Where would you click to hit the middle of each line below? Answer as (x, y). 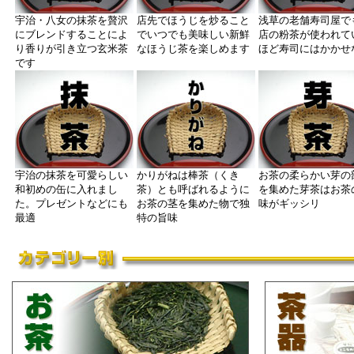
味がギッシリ (289, 203)
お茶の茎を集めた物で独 (193, 203)
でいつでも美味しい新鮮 (193, 34)
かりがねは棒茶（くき (188, 175)
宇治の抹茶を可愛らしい (72, 175)
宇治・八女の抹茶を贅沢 (72, 20)
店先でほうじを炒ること (193, 20)
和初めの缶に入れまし (66, 189)
